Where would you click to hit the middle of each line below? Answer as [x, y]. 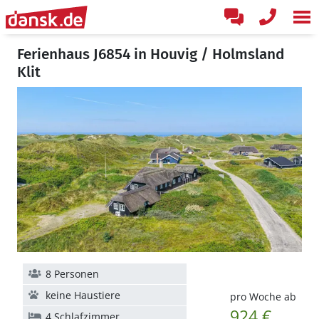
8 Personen [72, 274]
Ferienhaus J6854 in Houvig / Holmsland [151, 54]
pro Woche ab [263, 297]
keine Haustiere [83, 295]
